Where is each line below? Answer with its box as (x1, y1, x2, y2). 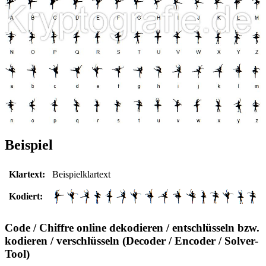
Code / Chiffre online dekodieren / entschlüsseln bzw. (5, 221, 259, 234)
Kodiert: (9, 191, 43, 202)
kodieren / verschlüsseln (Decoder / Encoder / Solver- (5, 234, 258, 247)
